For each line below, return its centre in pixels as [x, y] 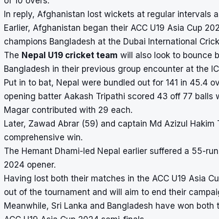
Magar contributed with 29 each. [68, 110]
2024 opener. [30, 164]
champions [27, 41]
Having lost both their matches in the [78, 178]
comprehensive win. [43, 137]
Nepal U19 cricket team [70, 55]
